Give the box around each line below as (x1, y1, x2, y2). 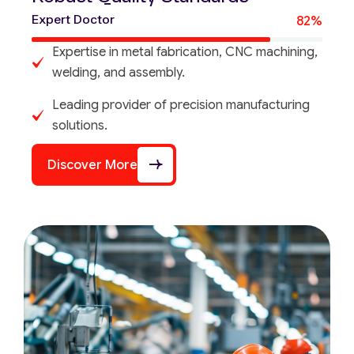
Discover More (47, 156, 137, 173)
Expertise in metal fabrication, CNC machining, (52, 44, 318, 61)
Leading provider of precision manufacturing (52, 97, 310, 114)
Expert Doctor (32, 12, 115, 28)
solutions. (52, 118, 107, 134)
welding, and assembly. (52, 65, 185, 81)
